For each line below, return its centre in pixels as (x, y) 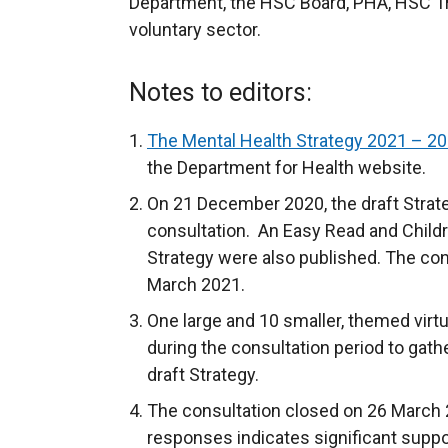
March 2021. (198, 284)
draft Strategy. (203, 374)
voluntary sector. (195, 29)
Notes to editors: (220, 92)
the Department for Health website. (286, 167)
